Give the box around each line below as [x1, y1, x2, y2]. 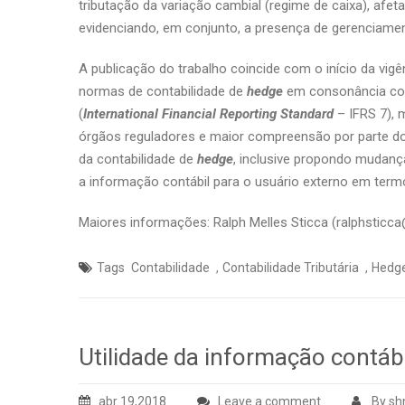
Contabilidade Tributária [222, 260, 359, 275]
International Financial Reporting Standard [83, 106, 334, 122]
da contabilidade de [79, 151, 197, 167]
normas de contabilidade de [79, 83, 247, 99]
